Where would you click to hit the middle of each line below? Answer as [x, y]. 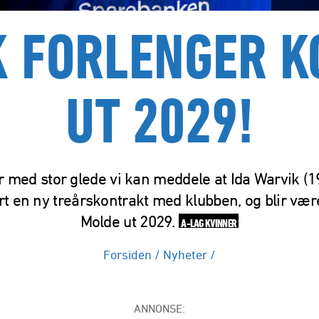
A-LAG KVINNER [209, 223]
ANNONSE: [159, 309]
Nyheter [185, 255]
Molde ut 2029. [130, 222]
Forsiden [127, 255]
